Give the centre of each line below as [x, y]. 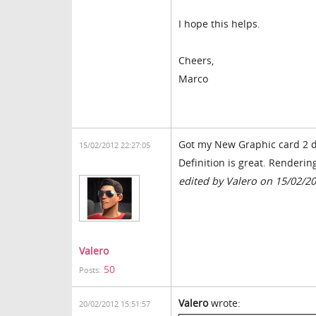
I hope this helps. [219, 24]
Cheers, [196, 60]
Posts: [90, 270]
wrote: [224, 303]
